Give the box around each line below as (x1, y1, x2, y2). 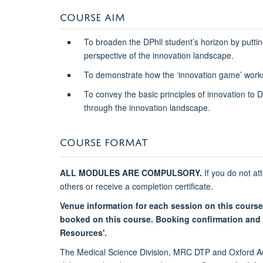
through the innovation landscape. (83, 101, 210, 113)
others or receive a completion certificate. (60, 180, 213, 192)
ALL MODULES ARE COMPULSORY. (60, 166, 202, 178)
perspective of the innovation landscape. (83, 49, 234, 62)
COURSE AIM (60, 7, 125, 24)
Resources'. (60, 226, 107, 238)
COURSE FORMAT (60, 131, 148, 149)
